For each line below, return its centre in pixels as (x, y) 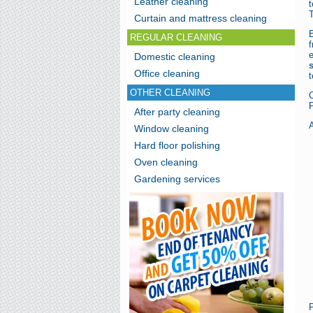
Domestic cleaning (175, 57)
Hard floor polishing (177, 145)
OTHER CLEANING (170, 93)
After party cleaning (177, 112)
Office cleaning (167, 73)
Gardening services (177, 179)
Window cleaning (172, 129)
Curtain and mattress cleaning (201, 18)
